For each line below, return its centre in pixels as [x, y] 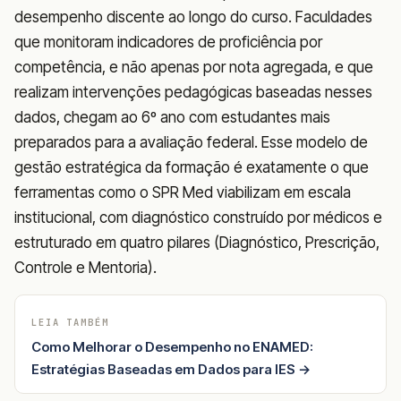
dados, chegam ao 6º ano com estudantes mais [172, 117]
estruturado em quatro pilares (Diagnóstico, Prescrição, [197, 242]
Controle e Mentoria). [85, 267]
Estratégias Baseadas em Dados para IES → [171, 369]
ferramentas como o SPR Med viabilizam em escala [183, 192]
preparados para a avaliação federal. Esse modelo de [191, 142]
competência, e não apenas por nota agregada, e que [194, 67]
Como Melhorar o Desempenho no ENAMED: [172, 346]
